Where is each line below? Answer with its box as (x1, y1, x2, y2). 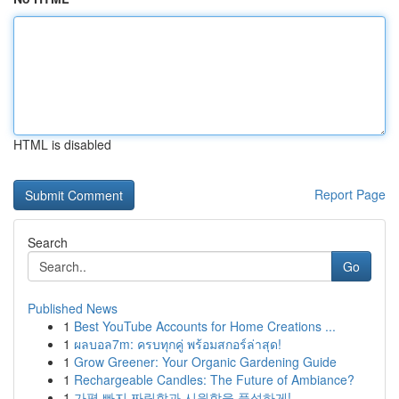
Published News (28, 299, 118, 317)
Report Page (314, 185, 386, 203)
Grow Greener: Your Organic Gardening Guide (74, 353, 337, 370)
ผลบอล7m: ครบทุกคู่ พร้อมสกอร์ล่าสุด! (74, 335, 281, 353)
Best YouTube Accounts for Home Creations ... (74, 317, 336, 335)
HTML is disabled (13, 135, 111, 153)
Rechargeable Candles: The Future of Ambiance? (74, 370, 354, 388)
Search (28, 233, 68, 251)
